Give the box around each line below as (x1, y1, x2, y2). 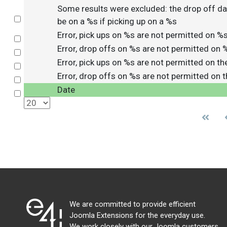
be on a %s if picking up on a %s (57, 16, 177, 26)
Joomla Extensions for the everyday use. (69, 211, 205, 220)
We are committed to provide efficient (69, 200, 196, 209)
